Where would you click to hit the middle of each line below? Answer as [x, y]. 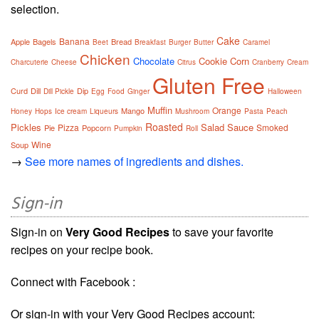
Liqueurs [104, 111]
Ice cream [71, 111]
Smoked [272, 127]
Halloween [285, 91]
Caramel [256, 42]
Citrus [187, 62]
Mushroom [192, 111]
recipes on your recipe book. [82, 250]
